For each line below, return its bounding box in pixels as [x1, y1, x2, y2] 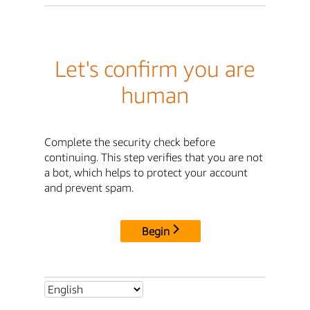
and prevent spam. [44, 180, 134, 194]
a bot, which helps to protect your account [44, 165, 248, 179]
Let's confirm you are [55, 55, 255, 82]
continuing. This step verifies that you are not [44, 149, 263, 164]
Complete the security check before [44, 134, 215, 149]
